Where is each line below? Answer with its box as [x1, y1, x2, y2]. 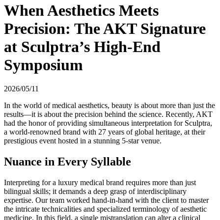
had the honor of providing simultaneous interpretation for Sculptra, [4, 119, 212, 128]
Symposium [4, 55, 83, 74]
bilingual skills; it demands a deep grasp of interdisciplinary [4, 187, 187, 196]
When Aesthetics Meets [4, 1, 159, 19]
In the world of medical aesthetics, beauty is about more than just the [4, 101, 215, 110]
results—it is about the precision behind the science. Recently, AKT [4, 110, 213, 119]
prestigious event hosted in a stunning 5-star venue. [4, 137, 162, 145]
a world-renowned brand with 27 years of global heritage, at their [4, 128, 205, 137]
